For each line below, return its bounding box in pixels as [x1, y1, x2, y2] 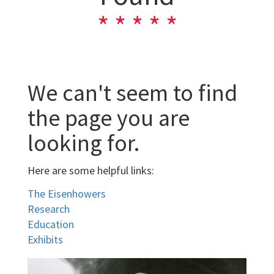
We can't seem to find [28, 78, 237, 107]
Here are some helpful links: [28, 163, 154, 178]
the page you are [28, 103, 190, 132]
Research [28, 201, 70, 216]
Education [28, 217, 74, 231]
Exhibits [28, 232, 63, 246]
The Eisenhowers [28, 186, 106, 201]
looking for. [28, 128, 139, 157]
